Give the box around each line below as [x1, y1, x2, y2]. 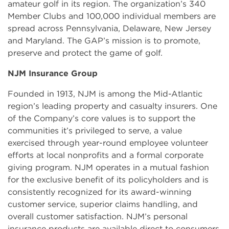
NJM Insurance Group [8, 68, 98, 78]
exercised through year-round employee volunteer [8, 138, 208, 148]
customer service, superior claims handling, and [8, 199, 198, 209]
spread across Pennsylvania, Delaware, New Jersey [8, 23, 211, 33]
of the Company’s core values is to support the [8, 113, 195, 123]
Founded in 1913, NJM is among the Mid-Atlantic [8, 88, 202, 99]
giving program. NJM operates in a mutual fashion [8, 162, 209, 172]
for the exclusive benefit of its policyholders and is [8, 174, 209, 185]
